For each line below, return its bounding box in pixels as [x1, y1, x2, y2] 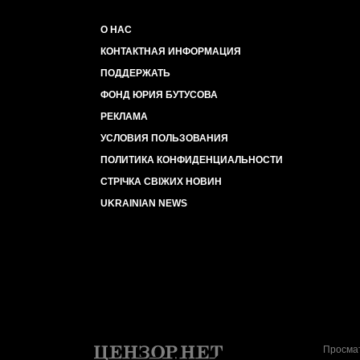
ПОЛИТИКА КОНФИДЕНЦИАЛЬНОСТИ [100, 154, 283, 166]
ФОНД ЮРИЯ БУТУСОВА [100, 89, 218, 100]
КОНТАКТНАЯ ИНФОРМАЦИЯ [100, 46, 241, 57]
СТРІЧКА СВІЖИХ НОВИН [100, 176, 222, 187]
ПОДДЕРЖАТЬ [100, 67, 170, 79]
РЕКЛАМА [100, 111, 148, 122]
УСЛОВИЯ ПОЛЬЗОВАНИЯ [100, 133, 228, 144]
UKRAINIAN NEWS [100, 198, 187, 209]
